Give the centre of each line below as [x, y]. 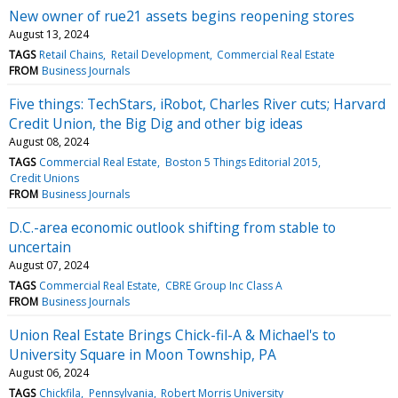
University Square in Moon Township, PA [143, 354]
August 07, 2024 [49, 265]
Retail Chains [72, 54]
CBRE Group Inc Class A [223, 285]
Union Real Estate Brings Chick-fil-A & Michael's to [172, 334]
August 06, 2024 [49, 372]
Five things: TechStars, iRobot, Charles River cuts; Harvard [197, 103]
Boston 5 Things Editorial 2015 [241, 162]
